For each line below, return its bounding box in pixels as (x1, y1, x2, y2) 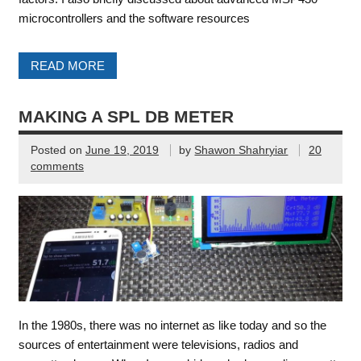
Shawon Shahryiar (194, 144, 288, 157)
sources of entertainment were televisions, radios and (18, 337, 298, 351)
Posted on (30, 144, 85, 157)
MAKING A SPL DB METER (18, 106, 234, 127)
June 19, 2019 (85, 144, 159, 157)
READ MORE (30, 58, 105, 73)
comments (30, 160, 84, 173)
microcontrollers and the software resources (18, 10, 250, 25)
